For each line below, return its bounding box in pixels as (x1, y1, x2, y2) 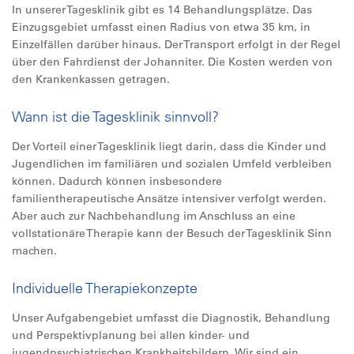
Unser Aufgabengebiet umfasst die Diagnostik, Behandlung (12, 311, 330, 325)
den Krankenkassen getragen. (12, 72, 170, 86)
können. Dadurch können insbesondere (12, 174, 222, 188)
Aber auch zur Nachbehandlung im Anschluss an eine (12, 209, 296, 223)
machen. (12, 243, 57, 258)
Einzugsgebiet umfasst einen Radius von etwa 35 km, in (12, 20, 311, 34)
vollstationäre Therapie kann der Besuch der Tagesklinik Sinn (12, 226, 332, 240)
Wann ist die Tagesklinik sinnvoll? (12, 107, 219, 126)
